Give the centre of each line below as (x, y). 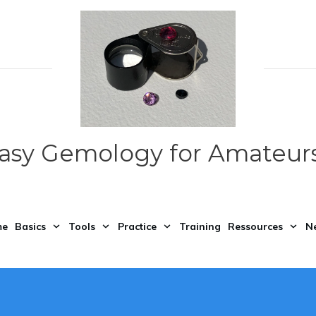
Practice (137, 227)
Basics (30, 227)
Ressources (255, 227)
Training (200, 227)
